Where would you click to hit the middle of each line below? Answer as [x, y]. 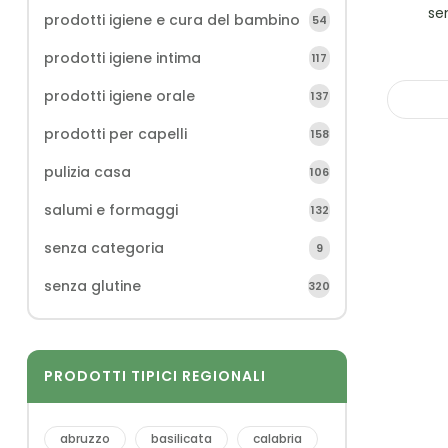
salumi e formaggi [111, 210]
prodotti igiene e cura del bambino [172, 20]
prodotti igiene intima [122, 58]
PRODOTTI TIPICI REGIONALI [155, 376]
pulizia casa [87, 172]
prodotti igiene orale [119, 96]
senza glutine [92, 286]
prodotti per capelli [115, 134]
